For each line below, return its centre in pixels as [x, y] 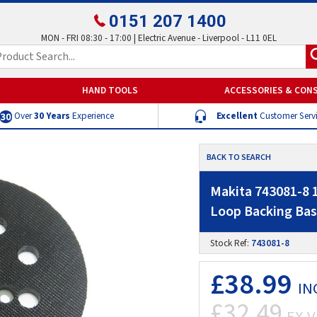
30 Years [52, 115]
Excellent [237, 115]
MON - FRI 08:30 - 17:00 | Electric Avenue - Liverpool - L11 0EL [158, 38]
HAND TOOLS [110, 90]
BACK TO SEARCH [239, 157]
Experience [92, 115]
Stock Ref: [231, 243]
